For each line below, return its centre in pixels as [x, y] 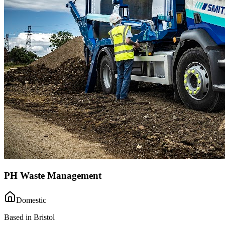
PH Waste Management [53, 176]
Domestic [31, 200]
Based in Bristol [29, 217]
